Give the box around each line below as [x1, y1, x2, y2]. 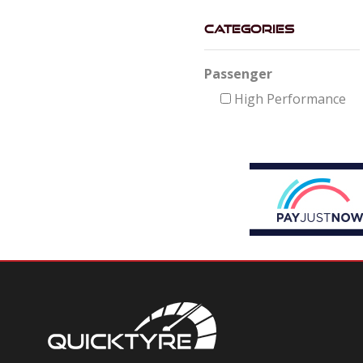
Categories [204, 22, 294, 36]
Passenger [204, 65, 272, 83]
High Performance [231, 90, 346, 109]
